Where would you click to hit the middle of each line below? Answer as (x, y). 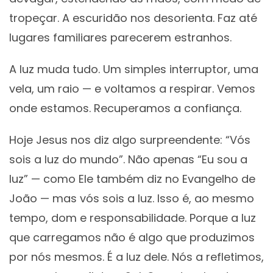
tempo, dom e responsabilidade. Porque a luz (133, 218)
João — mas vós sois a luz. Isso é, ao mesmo (132, 199)
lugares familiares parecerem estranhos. (120, 38)
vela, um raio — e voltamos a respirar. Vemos (132, 89)
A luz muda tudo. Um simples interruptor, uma (134, 69)
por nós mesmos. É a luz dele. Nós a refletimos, (136, 257)
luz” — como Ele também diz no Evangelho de (132, 179)
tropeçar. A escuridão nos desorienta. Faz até (133, 18)
